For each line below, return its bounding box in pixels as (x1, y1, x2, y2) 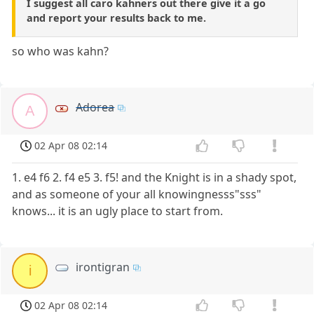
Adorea (76, 99, 115, 115)
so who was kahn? (12, 43, 109, 59)
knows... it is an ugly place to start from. (12, 203, 224, 219)
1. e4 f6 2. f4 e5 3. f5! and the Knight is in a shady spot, (12, 169, 297, 185)
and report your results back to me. (27, 11, 206, 25)
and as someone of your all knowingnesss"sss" (12, 186, 262, 202)
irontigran (76, 259, 130, 275)
